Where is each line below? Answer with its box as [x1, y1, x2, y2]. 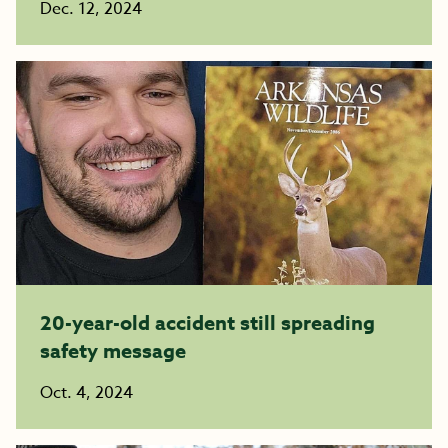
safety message [40, 337, 191, 364]
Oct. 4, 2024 [40, 381, 133, 405]
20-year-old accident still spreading [40, 309, 375, 336]
